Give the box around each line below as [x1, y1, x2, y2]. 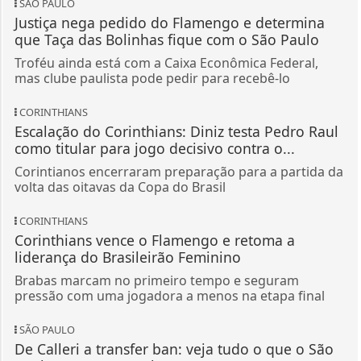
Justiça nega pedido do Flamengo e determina [14, 12, 325, 32]
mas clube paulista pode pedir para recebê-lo [14, 68, 290, 87]
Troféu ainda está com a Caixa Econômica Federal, [14, 53, 318, 72]
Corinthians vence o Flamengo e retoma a [14, 230, 295, 250]
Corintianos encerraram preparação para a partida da [14, 162, 343, 180]
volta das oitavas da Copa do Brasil [14, 177, 226, 196]
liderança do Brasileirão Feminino [14, 247, 241, 267]
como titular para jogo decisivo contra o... [14, 138, 295, 158]
